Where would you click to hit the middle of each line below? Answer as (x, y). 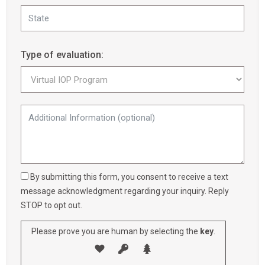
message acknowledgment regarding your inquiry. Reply (125, 191)
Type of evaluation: (62, 55)
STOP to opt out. (51, 205)
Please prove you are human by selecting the (115, 232)
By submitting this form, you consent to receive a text (129, 177)
